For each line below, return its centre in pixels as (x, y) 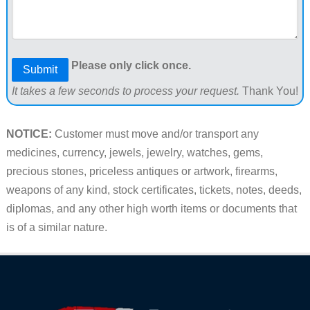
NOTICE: (29, 134)
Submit (40, 70)
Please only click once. (131, 66)
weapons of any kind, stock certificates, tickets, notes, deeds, (154, 190)
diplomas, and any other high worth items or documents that (151, 209)
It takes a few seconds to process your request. (125, 91)
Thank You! (268, 91)
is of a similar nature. (56, 228)
